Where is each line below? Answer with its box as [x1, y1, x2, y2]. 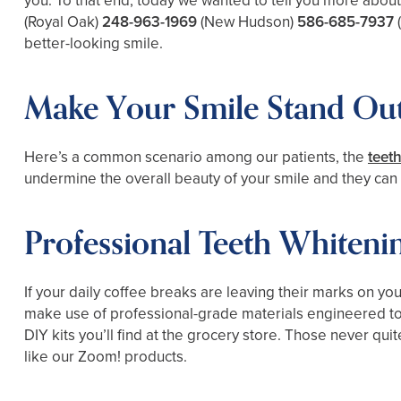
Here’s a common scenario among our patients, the [24, 146, 368, 168]
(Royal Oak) [24, 11, 98, 33]
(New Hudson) [200, 11, 294, 33]
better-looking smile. [24, 32, 163, 55]
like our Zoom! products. [24, 346, 187, 368]
